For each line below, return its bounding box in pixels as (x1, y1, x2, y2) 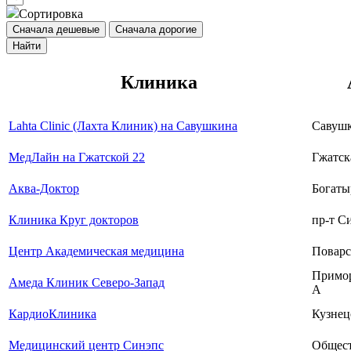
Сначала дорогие (115, 24, 197, 36)
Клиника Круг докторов (9, 213, 139, 227)
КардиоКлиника (9, 307, 96, 321)
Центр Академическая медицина (9, 244, 184, 259)
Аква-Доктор (9, 182, 79, 196)
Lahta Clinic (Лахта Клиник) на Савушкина (9, 119, 237, 133)
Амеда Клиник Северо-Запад (9, 276, 165, 290)
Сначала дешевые (13, 24, 100, 36)
